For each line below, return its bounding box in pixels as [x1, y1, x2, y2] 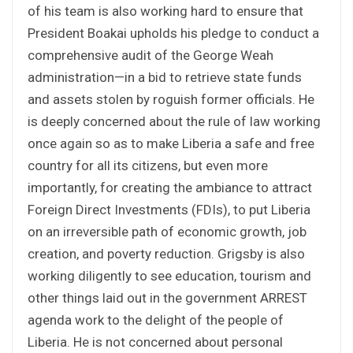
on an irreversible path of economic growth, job [28, 223, 307, 240]
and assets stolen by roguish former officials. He [28, 91, 314, 107]
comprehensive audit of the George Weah [28, 46, 273, 63]
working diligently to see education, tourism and [28, 267, 311, 284]
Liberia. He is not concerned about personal [28, 333, 283, 350]
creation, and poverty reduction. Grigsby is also [28, 245, 305, 262]
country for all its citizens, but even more [28, 157, 268, 173]
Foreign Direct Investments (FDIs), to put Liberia [28, 201, 310, 217]
